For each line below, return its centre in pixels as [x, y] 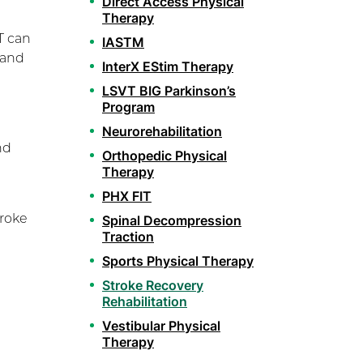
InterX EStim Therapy [168, 66]
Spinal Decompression [172, 220]
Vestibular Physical [161, 326]
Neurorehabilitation [162, 131]
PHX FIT [127, 196]
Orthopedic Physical [164, 156]
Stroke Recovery [153, 285]
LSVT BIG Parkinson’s [169, 91]
